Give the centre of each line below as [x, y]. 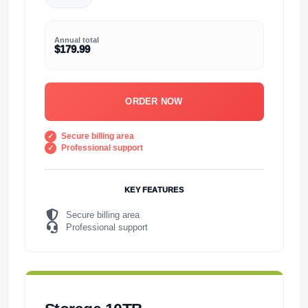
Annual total [76, 40]
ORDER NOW [154, 101]
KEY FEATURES [154, 189]
